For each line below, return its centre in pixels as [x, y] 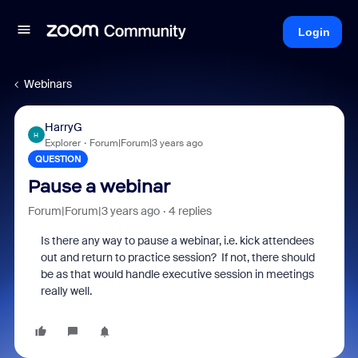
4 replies [190, 211]
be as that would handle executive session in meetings [177, 274]
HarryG [63, 127]
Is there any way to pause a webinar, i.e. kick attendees [177, 241]
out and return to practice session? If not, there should [177, 257]
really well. [66, 291]
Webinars [48, 84]
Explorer [62, 143]
